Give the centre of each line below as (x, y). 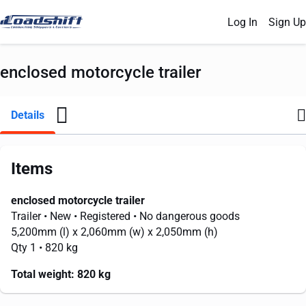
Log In (242, 22)
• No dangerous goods (186, 216)
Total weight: (43, 274)
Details (28, 115)
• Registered (103, 216)
